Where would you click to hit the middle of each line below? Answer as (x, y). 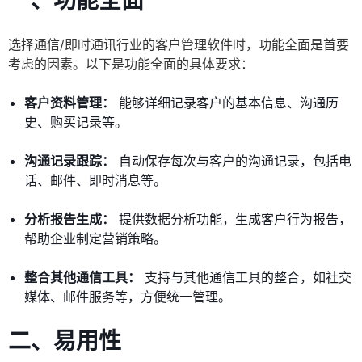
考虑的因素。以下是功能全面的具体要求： (131, 64)
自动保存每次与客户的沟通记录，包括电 (233, 161)
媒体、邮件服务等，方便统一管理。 (128, 297)
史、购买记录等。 (76, 122)
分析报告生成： (69, 219)
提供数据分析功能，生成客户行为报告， (233, 219)
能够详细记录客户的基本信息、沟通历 (227, 103)
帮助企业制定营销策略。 (95, 239)
